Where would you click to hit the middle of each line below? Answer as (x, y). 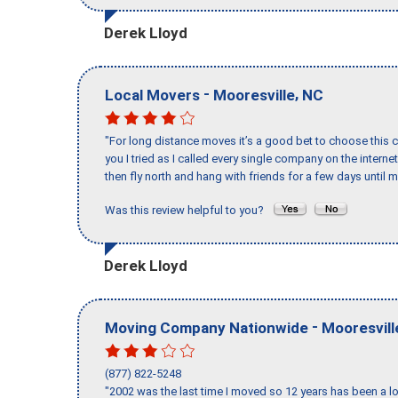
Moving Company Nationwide (207, 327)
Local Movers (152, 95)
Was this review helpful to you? (188, 211)
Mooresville (254, 95)
